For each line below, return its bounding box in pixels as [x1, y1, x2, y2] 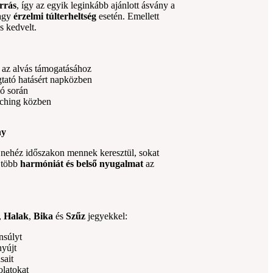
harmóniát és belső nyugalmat [20, 158, 144, 169]
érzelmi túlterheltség [13, 10, 97, 21]
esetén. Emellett [96, 10, 160, 21]
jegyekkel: [85, 210, 128, 221]
